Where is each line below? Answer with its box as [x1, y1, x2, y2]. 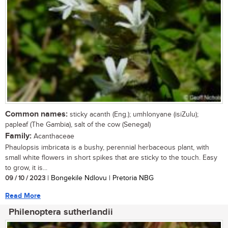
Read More [5, 191, 41, 201]
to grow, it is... [5, 164, 47, 173]
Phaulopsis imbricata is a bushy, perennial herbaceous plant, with [5, 144, 209, 152]
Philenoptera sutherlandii [9, 207, 113, 218]
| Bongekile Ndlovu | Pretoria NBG [45, 174, 154, 183]
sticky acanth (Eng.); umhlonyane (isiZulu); [68, 110, 198, 119]
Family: [5, 131, 32, 141]
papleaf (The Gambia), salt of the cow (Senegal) [5, 121, 151, 129]
